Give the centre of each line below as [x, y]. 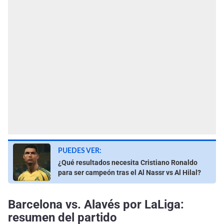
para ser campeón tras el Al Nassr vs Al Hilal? [129, 172]
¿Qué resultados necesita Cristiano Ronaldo [128, 162]
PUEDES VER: [80, 151]
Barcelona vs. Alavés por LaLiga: [96, 205]
